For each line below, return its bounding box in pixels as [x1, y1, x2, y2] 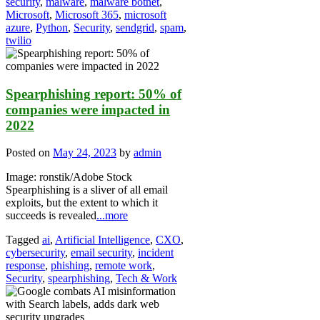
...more [96, 209, 128, 222]
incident [138, 246, 174, 259]
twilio [6, 34, 31, 46]
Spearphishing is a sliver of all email [6, 184, 168, 196]
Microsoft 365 [55, 8, 119, 21]
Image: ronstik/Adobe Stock [6, 171, 132, 184]
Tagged [6, 234, 42, 246]
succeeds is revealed [6, 209, 96, 222]
